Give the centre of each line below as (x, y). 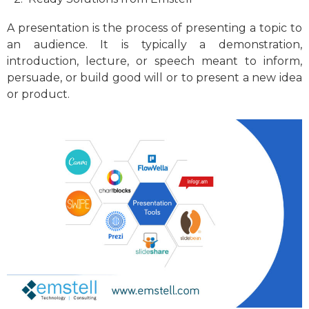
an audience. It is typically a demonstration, (154, 45)
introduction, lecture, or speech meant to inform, (154, 61)
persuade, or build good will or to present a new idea (154, 78)
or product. (38, 94)
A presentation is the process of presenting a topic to (154, 28)
